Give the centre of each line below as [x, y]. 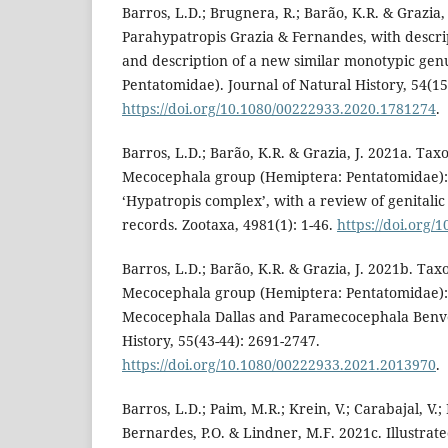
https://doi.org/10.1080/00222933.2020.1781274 [279, 109]
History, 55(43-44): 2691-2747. [221, 341]
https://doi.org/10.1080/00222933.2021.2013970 [279, 365]
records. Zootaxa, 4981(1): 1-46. [229, 225]
